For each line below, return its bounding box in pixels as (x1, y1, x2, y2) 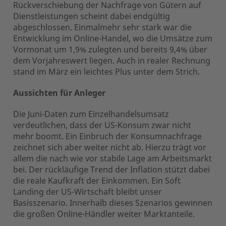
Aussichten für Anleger (13, 87, 105, 98)
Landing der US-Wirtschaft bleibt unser (13, 186, 162, 197)
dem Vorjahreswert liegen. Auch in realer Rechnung (13, 54, 210, 66)
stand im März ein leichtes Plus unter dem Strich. (13, 66, 206, 77)
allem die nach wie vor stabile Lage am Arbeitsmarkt (13, 152, 212, 164)
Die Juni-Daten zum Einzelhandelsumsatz (13, 108, 169, 120)
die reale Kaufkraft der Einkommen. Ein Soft (13, 175, 181, 186)
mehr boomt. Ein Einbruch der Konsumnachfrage (13, 130, 202, 142)
